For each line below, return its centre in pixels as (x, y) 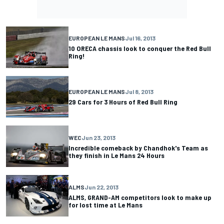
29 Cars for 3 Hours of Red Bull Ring (123, 102)
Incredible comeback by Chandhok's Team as (138, 147)
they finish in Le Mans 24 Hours (116, 155)
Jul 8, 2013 (139, 92)
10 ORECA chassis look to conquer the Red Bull (140, 48)
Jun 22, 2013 (101, 187)
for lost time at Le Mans (105, 204)
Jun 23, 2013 (98, 137)
